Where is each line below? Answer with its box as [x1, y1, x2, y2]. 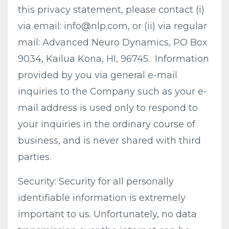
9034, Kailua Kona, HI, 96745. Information [18, 53, 209, 64]
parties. [18, 151, 51, 163]
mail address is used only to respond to [18, 102, 198, 113]
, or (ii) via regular [128, 20, 207, 32]
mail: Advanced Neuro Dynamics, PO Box [18, 37, 208, 48]
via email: [18, 20, 64, 32]
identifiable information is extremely [18, 192, 186, 203]
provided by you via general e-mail [18, 70, 177, 81]
